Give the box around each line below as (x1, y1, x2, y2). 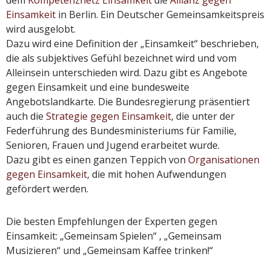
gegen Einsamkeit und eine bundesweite (6, 80, 189, 94)
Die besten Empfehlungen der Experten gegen (6, 214, 217, 228)
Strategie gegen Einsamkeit (46, 109, 171, 123)
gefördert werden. (6, 181, 88, 195)
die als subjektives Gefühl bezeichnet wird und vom (6, 51, 237, 65)
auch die (6, 109, 46, 123)
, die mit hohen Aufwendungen (87, 167, 226, 181)
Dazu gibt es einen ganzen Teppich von (6, 152, 188, 166)
